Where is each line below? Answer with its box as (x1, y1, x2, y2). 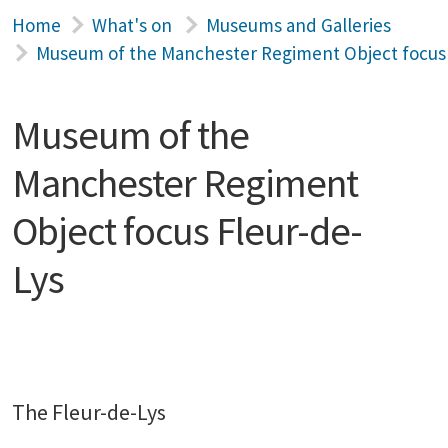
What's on (92, 13, 172, 37)
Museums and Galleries (205, 13, 391, 37)
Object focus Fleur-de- (12, 206, 362, 256)
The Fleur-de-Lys (12, 398, 166, 426)
